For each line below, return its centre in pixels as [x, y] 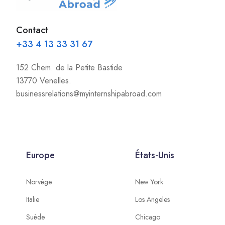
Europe [40, 155]
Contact [32, 30]
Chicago [148, 217]
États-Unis [155, 155]
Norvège [39, 182]
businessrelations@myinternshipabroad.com [89, 94]
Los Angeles [153, 199]
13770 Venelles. [44, 81]
